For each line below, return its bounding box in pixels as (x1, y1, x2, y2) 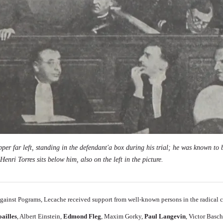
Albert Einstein (19, 212, 61, 220)
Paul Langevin (144, 212, 186, 220)
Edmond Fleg (63, 212, 102, 220)
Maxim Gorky (104, 212, 142, 220)
